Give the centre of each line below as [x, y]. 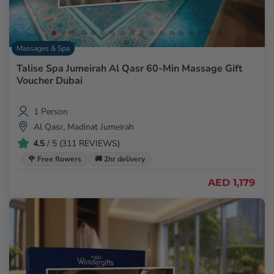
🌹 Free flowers [55, 159]
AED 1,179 [231, 182]
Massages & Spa [43, 49]
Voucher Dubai [50, 81]
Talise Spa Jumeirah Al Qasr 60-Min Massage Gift [129, 69]
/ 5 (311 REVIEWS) [82, 143]
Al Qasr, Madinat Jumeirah [84, 127]
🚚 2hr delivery [120, 159]
